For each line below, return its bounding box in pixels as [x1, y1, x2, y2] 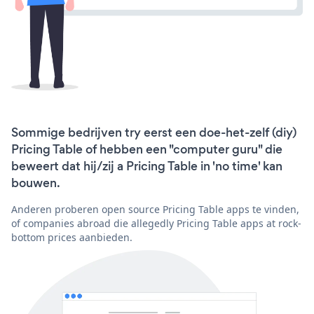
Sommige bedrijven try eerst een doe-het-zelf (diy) [11, 124, 296, 142]
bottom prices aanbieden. [11, 231, 132, 245]
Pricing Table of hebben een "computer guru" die [11, 141, 282, 158]
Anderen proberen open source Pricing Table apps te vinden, [11, 203, 299, 217]
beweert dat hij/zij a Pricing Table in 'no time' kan [11, 158, 282, 175]
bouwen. [11, 175, 60, 192]
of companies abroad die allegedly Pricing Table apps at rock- [11, 217, 301, 231]
